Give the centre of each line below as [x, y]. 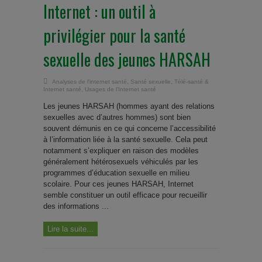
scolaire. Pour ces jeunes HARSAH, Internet [118, 184]
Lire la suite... [70, 229]
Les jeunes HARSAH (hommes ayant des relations [129, 106]
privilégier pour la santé [114, 35]
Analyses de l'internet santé [89, 82]
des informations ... [76, 206]
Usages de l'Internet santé [120, 89]
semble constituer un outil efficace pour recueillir [125, 195]
